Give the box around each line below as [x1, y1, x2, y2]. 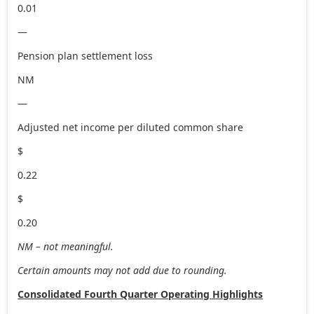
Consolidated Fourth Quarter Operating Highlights [18, 287, 264, 301]
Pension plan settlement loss [18, 48, 153, 62]
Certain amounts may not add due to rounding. [18, 263, 228, 277]
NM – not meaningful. [18, 239, 114, 253]
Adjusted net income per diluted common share [18, 120, 244, 134]
